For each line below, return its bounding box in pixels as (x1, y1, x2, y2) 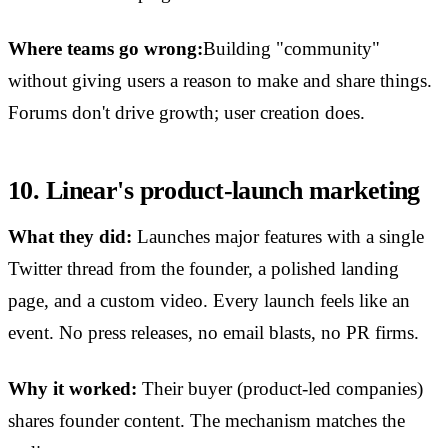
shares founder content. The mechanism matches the (8, 410, 405, 432)
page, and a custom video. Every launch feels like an (8, 290, 410, 312)
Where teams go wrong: (8, 38, 203, 60)
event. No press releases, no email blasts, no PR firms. (8, 322, 419, 344)
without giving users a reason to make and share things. (8, 70, 432, 92)
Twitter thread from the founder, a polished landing (8, 258, 399, 280)
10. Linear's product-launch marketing (8, 176, 420, 206)
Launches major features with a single (132, 226, 424, 248)
